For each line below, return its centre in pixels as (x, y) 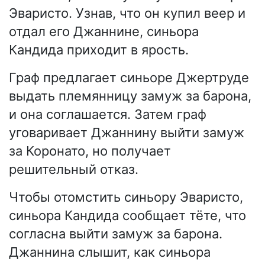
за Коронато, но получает (90, 151)
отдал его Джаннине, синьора (104, 31)
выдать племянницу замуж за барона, (130, 96)
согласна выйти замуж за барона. (116, 233)
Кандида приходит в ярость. (99, 49)
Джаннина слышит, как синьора (110, 252)
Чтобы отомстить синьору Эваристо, (126, 197)
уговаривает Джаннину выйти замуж (127, 132)
